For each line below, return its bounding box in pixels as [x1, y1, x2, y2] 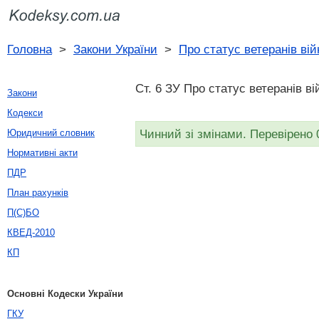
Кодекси [7, 108, 43, 118]
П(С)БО [7, 207, 39, 218]
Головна [7, 42, 52, 56]
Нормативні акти [7, 147, 78, 158]
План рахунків [7, 187, 68, 198]
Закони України [73, 42, 157, 56]
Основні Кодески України [7, 288, 123, 299]
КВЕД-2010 [7, 227, 55, 238]
